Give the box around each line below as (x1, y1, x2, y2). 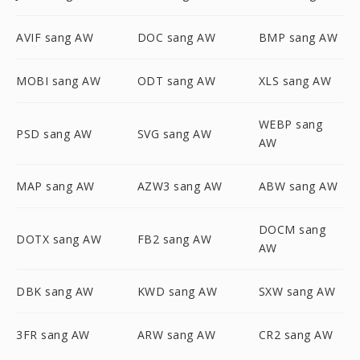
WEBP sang (258, 117, 323, 132)
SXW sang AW (258, 284, 336, 299)
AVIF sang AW (16, 30, 93, 45)
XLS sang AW (258, 73, 332, 88)
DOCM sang (258, 222, 326, 237)
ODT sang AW (137, 73, 216, 88)
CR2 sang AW (258, 327, 333, 342)
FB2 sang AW (137, 231, 212, 247)
